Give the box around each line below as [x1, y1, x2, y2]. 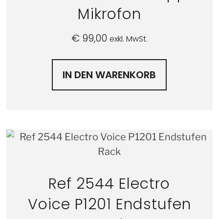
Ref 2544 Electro [48, 173, 171, 194]
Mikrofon [77, 3, 141, 24]
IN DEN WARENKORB [63, 67, 156, 82]
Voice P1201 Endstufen [27, 194, 191, 215]
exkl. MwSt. [109, 33, 148, 44]
